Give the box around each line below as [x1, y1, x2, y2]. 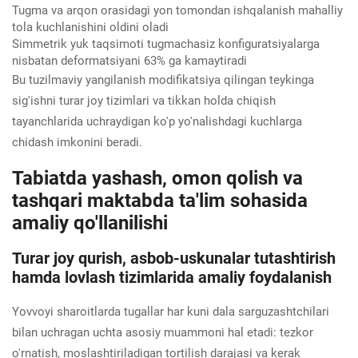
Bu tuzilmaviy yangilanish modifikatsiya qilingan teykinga [12, 72, 314, 87]
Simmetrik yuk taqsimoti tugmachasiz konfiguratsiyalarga [12, 36, 320, 51]
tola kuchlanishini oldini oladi [12, 19, 169, 34]
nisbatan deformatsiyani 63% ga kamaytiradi [12, 53, 247, 68]
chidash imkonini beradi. [12, 134, 142, 149]
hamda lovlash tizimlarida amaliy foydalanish [12, 267, 332, 287]
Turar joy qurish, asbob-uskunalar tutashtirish [12, 248, 336, 268]
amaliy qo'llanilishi [12, 211, 168, 234]
